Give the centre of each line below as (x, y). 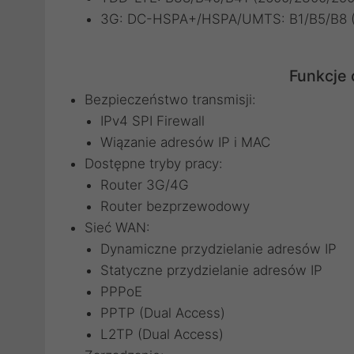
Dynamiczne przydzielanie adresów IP (218, 249)
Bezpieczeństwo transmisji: (170, 100)
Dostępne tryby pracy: (154, 164)
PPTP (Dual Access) (163, 313)
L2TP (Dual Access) (162, 334)
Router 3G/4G (145, 185)
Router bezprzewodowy (175, 206)
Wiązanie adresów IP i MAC (185, 142)
